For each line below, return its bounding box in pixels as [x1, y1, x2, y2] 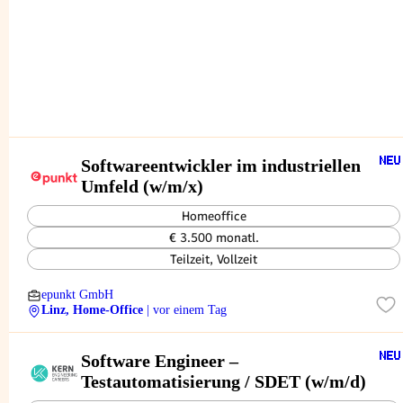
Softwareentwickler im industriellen [81, 155, 361, 175]
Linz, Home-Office [41, 303, 143, 317]
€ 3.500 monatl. [168, 230, 259, 245]
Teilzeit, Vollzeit [170, 252, 257, 266]
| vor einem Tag [147, 303, 227, 317]
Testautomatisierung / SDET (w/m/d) [81, 371, 366, 391]
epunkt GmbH [41, 288, 113, 301]
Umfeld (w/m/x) [81, 175, 203, 196]
